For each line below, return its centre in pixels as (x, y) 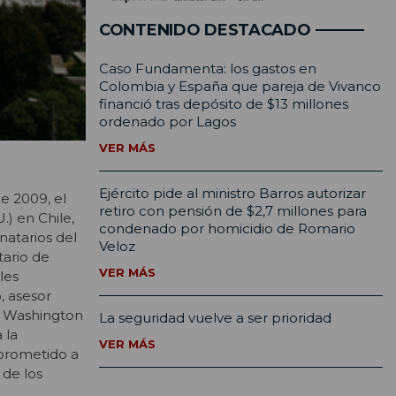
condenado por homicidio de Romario (227, 229)
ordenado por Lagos (168, 122)
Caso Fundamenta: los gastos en (208, 69)
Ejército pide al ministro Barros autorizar (232, 194)
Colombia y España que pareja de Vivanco (240, 87)
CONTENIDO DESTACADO (205, 30)
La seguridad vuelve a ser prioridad (215, 318)
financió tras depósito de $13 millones (224, 104)
